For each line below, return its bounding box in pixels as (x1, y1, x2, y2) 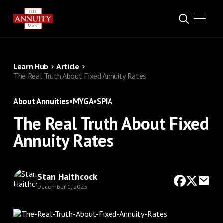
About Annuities (13, 96, 69, 107)
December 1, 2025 (37, 182, 87, 190)
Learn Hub (13, 61, 48, 71)
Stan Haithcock (37, 170, 97, 182)
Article (56, 61, 79, 71)
